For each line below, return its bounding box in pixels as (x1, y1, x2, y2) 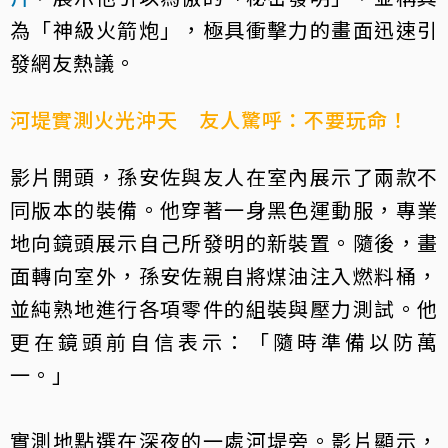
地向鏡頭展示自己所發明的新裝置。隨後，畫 (10, 228, 438, 257)
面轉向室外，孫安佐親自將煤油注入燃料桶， (10, 261, 438, 290)
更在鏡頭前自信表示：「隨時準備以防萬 (10, 327, 438, 356)
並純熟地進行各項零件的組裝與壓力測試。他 (10, 294, 438, 323)
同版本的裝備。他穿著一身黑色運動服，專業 (10, 195, 438, 224)
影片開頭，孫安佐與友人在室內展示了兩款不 (10, 162, 438, 191)
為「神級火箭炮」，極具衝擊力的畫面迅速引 (10, 15, 438, 44)
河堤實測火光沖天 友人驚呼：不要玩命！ (10, 105, 409, 134)
